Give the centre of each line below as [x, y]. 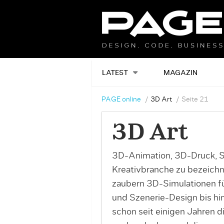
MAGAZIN [181, 73]
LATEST [115, 73]
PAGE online [121, 99]
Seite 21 [195, 99]
